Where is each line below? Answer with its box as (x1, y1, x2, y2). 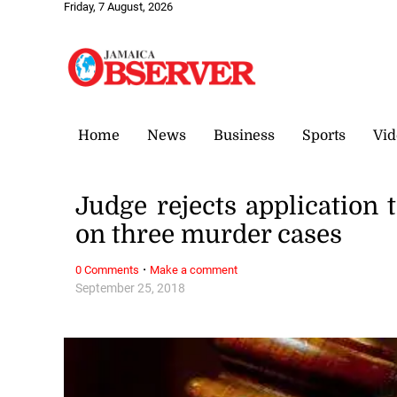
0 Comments (75, 262, 140, 276)
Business (214, 127, 275, 144)
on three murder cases (75, 221, 343, 250)
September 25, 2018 (75, 280, 186, 296)
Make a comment (150, 262, 238, 276)
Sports (302, 127, 346, 144)
